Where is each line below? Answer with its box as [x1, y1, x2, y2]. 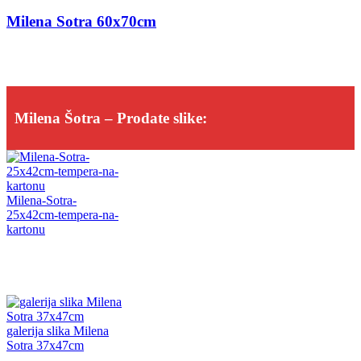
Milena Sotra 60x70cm [6, 13, 156, 31]
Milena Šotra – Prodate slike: [15, 109, 207, 127]
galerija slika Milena [6, 324, 109, 338]
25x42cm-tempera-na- [6, 208, 118, 222]
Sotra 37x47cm [6, 338, 84, 353]
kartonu [6, 222, 45, 237]
